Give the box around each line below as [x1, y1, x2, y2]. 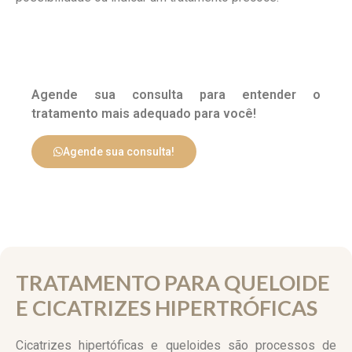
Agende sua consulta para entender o [31, 87, 321, 103]
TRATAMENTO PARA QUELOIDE [16, 269, 330, 296]
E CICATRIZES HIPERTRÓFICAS [16, 295, 317, 321]
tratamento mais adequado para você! [31, 106, 256, 122]
